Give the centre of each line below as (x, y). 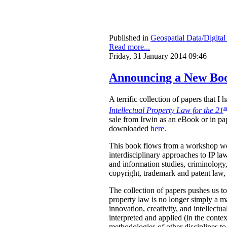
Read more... (129, 47)
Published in (129, 37)
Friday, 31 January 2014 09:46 (158, 56)
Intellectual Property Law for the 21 (166, 110)
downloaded (130, 128)
